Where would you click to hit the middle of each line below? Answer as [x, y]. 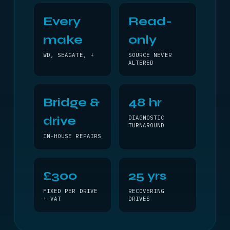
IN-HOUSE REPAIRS [72, 136]
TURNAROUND [147, 125]
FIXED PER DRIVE [70, 191]
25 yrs [147, 176]
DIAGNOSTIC [147, 118]
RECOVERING [147, 191]
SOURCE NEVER [150, 55]
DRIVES [139, 199]
